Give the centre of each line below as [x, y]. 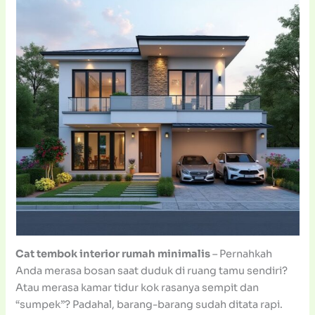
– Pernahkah [242, 254]
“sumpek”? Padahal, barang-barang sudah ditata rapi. [149, 305]
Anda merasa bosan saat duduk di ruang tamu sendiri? [152, 271]
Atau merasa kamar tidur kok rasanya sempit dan [137, 288]
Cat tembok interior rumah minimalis [113, 254]
